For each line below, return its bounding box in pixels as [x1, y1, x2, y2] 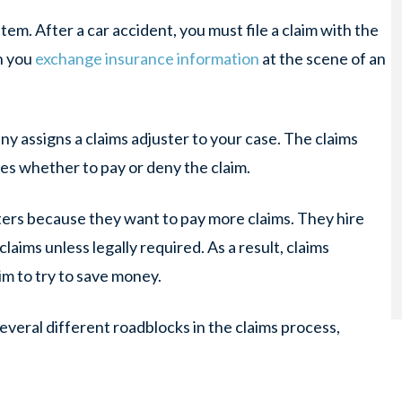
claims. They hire [245, 208, 364, 228]
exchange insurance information [35, 48, 259, 68]
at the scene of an [259, 48, 386, 68]
